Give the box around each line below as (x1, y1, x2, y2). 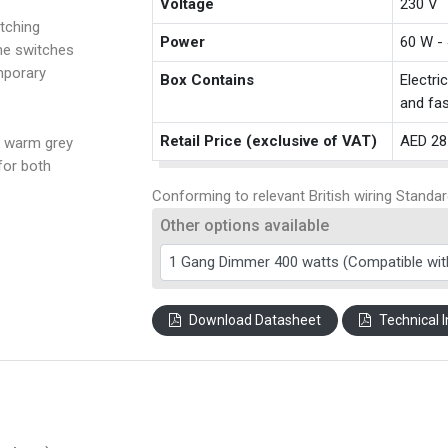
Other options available (160, 215, 330, 235)
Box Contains (160, 70, 255, 89)
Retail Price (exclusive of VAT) (160, 131, 378, 150)
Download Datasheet (189, 312, 322, 329)
